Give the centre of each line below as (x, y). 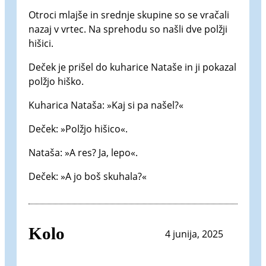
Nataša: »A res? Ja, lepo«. (83, 153)
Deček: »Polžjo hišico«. (78, 129)
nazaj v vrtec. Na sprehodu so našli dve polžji (128, 29)
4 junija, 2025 (194, 234)
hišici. (41, 44)
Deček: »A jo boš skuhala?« (88, 177)
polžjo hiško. (56, 82)
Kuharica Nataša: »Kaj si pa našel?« (106, 105)
